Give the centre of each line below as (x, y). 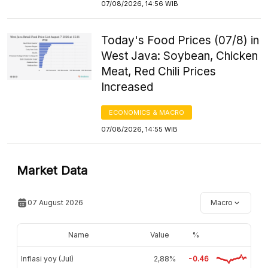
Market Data (52, 170)
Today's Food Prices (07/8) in (180, 40)
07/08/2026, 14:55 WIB (140, 129)
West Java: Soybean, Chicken (180, 56)
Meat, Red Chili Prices (159, 71)
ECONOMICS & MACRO (147, 112)
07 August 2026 (55, 202)
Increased (127, 87)
